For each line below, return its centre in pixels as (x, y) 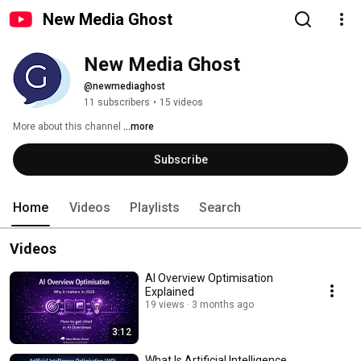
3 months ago (223, 305)
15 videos (181, 102)
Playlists (155, 207)
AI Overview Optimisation (209, 278)
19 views (165, 305)
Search (220, 207)
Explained (170, 292)
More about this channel (67, 127)
